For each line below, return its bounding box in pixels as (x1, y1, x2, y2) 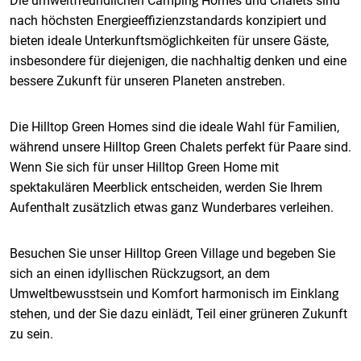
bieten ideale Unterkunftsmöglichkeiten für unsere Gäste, (10, 33, 329, 48)
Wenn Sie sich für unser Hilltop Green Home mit (10, 160, 279, 175)
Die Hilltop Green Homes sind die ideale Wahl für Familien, (10, 119, 339, 135)
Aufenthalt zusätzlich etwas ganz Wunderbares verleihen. (10, 200, 334, 215)
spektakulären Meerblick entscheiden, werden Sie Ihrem (10, 180, 322, 195)
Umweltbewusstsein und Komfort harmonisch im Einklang (10, 286, 338, 301)
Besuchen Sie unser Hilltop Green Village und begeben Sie (10, 246, 335, 261)
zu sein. (10, 326, 53, 342)
